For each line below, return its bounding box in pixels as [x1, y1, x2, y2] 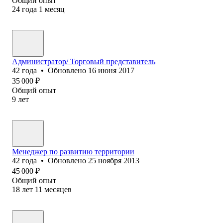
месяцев [44, 185, 72, 194]
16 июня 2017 [88, 66, 134, 75]
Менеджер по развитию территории [12, 147, 134, 156]
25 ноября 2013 [88, 156, 139, 165]
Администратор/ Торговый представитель [12, 57, 155, 66]
